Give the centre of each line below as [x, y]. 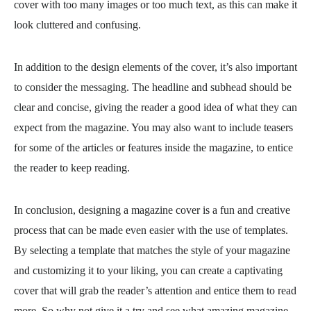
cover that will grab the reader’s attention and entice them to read [155, 291]
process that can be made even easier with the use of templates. [151, 230]
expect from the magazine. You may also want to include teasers [153, 127]
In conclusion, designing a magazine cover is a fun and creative [152, 210]
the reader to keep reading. [72, 168]
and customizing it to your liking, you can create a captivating [148, 270]
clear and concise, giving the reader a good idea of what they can [155, 107]
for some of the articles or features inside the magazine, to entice [153, 148]
